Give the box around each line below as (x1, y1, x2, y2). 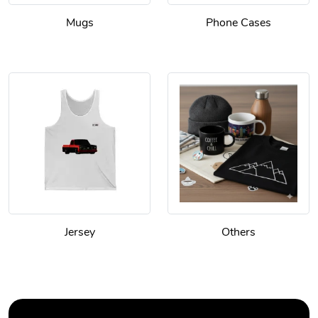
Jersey (64, 224, 95, 241)
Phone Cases (206, 15, 271, 31)
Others (221, 224, 256, 241)
